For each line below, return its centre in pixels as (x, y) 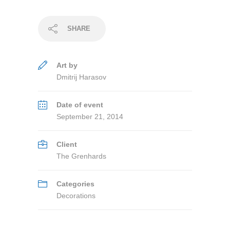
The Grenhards (81, 156)
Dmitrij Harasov (81, 77)
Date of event (80, 105)
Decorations (76, 196)
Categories (75, 184)
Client (67, 144)
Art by (67, 65)
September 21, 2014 (90, 117)
